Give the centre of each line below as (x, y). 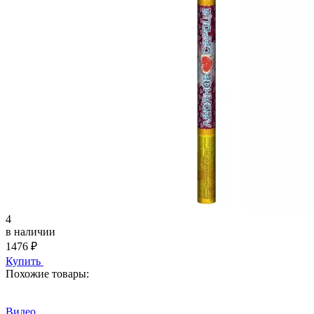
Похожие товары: (47, 273)
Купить (23, 261)
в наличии (30, 231)
